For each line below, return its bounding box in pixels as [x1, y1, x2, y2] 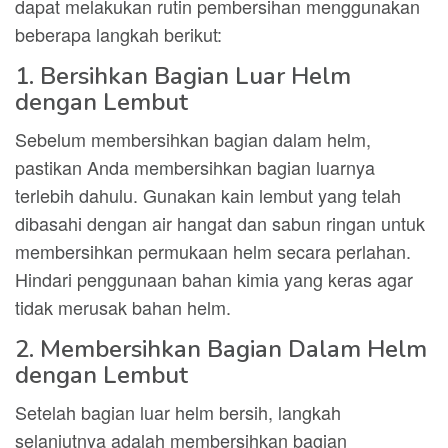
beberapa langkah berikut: [15, 21, 222, 47]
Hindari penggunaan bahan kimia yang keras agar [15, 266, 413, 292]
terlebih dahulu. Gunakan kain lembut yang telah [15, 182, 401, 208]
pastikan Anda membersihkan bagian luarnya [15, 154, 375, 180]
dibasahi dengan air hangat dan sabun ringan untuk [15, 210, 425, 236]
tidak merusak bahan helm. [15, 294, 231, 320]
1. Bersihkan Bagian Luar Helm [15, 60, 351, 92]
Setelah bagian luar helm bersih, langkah [15, 399, 341, 425]
